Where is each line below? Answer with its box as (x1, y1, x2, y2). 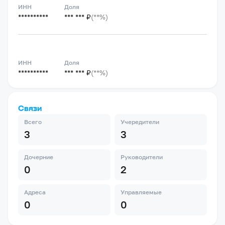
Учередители (121, 118, 159, 126)
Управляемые (121, 188, 162, 196)
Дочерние (24, 153, 53, 161)
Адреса (24, 188, 46, 196)
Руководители (121, 153, 163, 161)
